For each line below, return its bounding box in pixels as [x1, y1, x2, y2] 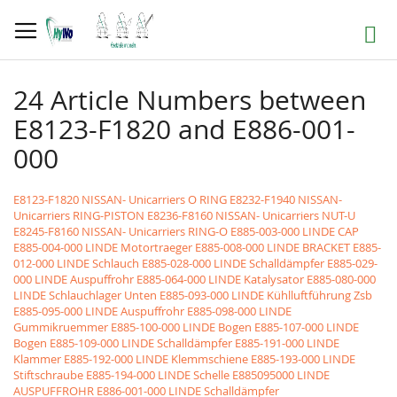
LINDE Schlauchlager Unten [13, 287, 157, 303]
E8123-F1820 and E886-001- [13, 112, 355, 147]
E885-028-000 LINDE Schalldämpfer [142, 255, 324, 271]
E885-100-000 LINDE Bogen [111, 319, 252, 335]
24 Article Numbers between [13, 82, 366, 118]
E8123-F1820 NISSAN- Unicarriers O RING [13, 191, 227, 207]
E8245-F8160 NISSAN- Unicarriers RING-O [13, 223, 228, 239]
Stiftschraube [13, 367, 83, 383]
